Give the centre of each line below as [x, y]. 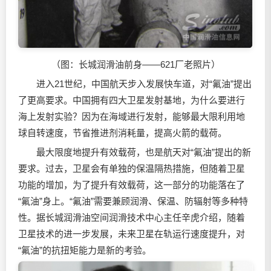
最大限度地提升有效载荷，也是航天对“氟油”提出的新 [135, 152]
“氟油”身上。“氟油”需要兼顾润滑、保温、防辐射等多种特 [133, 201]
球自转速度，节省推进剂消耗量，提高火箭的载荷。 [122, 133]
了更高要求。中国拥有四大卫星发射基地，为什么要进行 [132, 100]
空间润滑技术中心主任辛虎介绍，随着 [168, 218]
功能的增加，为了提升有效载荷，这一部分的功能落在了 [132, 185]
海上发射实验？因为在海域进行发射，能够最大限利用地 [132, 117]
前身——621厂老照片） [172, 65]
